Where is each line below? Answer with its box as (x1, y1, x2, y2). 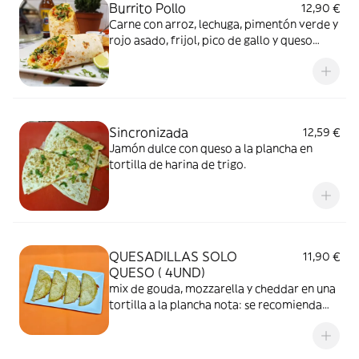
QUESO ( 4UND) (109, 264, 205, 280)
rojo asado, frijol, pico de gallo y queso (109, 33, 313, 47)
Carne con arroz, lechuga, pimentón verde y (109, 17, 338, 31)
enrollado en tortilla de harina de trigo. (109, 49, 316, 63)
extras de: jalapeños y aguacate (109, 313, 274, 328)
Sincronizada (109, 124, 188, 140)
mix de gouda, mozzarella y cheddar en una (109, 281, 336, 296)
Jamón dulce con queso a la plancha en (109, 141, 313, 155)
